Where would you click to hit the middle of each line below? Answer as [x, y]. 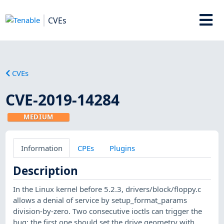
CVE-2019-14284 [63, 99]
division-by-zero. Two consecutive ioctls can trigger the [108, 211]
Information [41, 148]
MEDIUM [39, 117]
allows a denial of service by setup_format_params [100, 200]
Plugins [122, 148]
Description [46, 170]
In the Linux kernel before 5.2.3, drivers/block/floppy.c [107, 189]
